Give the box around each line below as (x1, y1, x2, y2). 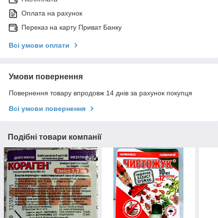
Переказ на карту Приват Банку (21, 23, 122, 32)
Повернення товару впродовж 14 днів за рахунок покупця (9, 89, 192, 97)
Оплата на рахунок (21, 9, 82, 18)
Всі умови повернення (9, 105, 86, 113)
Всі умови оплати (9, 41, 70, 50)
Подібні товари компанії (8, 133, 102, 142)
